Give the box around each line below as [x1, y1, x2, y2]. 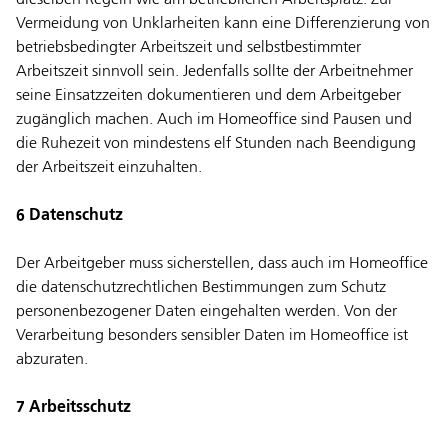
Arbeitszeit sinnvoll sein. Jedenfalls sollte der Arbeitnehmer [16, 64, 413, 81]
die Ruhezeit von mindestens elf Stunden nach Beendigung [16, 136, 416, 153]
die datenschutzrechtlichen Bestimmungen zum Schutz [16, 280, 386, 297]
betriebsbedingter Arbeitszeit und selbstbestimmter [16, 40, 361, 57]
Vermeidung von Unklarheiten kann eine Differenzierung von [16, 16, 430, 33]
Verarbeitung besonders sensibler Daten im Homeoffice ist [16, 328, 408, 345]
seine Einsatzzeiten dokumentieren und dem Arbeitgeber [16, 88, 401, 105]
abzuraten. [16, 352, 88, 369]
